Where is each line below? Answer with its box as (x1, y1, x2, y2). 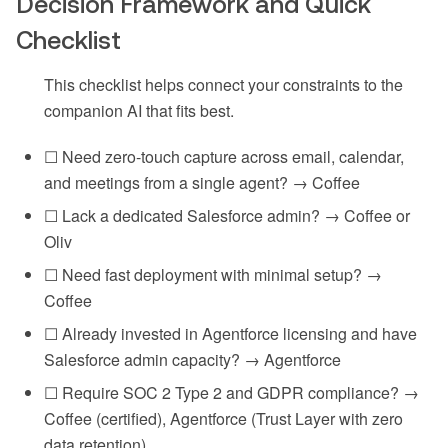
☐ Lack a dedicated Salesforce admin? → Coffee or (44, 203, 410, 227)
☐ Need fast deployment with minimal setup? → (44, 262, 382, 286)
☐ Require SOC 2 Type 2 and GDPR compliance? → (44, 380, 419, 404)
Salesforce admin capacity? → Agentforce (44, 347, 341, 371)
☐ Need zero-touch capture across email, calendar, (44, 144, 404, 168)
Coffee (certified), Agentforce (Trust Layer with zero (44, 406, 403, 430)
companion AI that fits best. (44, 98, 234, 122)
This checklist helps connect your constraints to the (44, 72, 403, 96)
